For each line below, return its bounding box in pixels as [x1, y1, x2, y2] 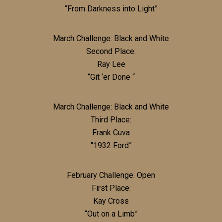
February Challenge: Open [67, 170, 155, 180]
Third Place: [91, 114, 131, 124]
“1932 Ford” [90, 140, 132, 150]
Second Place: [86, 46, 136, 56]
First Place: [91, 183, 131, 193]
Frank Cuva [92, 127, 130, 137]
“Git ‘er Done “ [87, 72, 135, 82]
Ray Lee [97, 59, 125, 69]
